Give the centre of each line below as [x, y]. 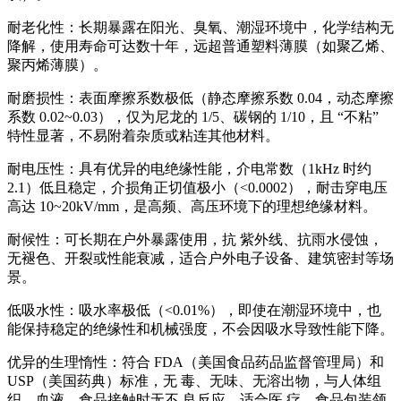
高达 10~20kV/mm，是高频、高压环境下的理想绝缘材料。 [192, 206]
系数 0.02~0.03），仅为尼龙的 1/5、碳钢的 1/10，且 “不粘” [193, 116]
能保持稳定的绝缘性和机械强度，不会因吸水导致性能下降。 [200, 328]
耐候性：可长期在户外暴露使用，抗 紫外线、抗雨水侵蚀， [195, 239]
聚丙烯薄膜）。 [57, 64]
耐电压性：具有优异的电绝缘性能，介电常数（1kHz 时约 [189, 168]
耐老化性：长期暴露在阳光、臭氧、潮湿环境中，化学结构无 [200, 27]
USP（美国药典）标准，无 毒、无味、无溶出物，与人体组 [194, 380]
